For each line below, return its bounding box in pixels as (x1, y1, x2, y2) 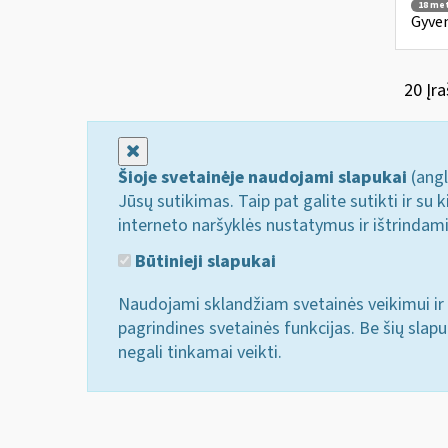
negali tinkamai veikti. (118, 339, 282, 365)
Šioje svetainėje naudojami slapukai (118, 165, 407, 190)
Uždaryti (139, 138, 203, 163)
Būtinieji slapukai (131, 248, 276, 274)
